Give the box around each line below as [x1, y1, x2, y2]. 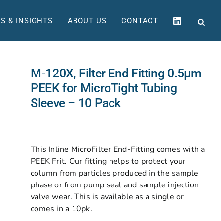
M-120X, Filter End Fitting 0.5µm [31, 66, 202, 80]
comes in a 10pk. [31, 203, 92, 214]
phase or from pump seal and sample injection [31, 180, 199, 190]
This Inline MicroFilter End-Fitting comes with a [31, 144, 205, 155]
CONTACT [121, 16, 158, 25]
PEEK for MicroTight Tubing [31, 81, 177, 95]
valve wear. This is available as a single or [31, 191, 184, 202]
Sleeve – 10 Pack [31, 96, 121, 110]
